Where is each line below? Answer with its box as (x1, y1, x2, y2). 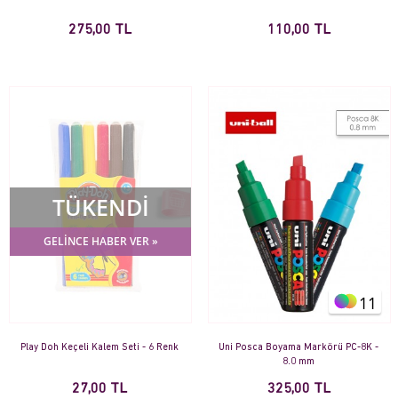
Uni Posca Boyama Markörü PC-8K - (219, 343, 378, 354)
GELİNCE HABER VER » (43, 233, 158, 249)
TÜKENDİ (52, 191, 149, 222)
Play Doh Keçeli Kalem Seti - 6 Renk (20, 343, 179, 354)
